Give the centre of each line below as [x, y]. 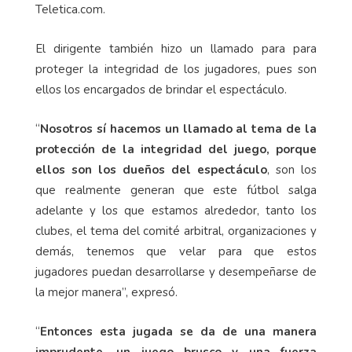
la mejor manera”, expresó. [106, 293]
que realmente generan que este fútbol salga [176, 191]
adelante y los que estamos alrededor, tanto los [176, 211]
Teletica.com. [70, 10]
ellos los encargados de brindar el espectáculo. [161, 90]
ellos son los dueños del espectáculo [151, 170]
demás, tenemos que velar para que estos [176, 252]
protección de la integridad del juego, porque [176, 150]
